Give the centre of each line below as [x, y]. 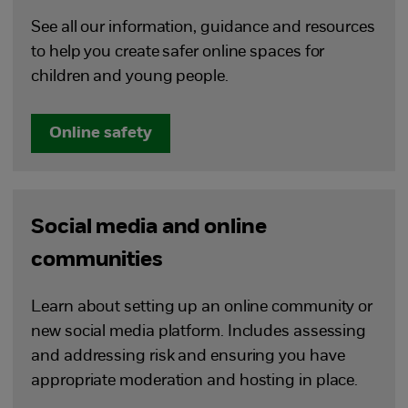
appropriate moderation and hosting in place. [195, 381]
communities [97, 260]
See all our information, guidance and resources [203, 28]
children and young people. [130, 77]
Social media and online [149, 228]
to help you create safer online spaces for [178, 52]
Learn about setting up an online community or [202, 307]
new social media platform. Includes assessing [199, 332]
